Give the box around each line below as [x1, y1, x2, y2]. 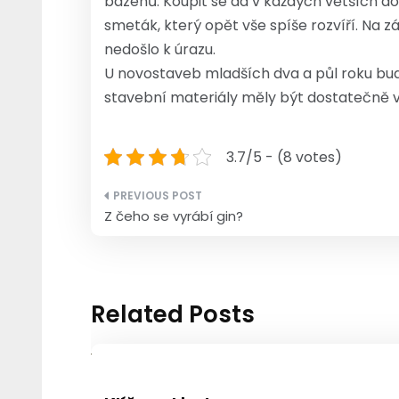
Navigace [103, 185, 217, 218]
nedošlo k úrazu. [104, 38, 216, 60]
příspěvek [103, 249, 221, 282]
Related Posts [91, 297, 255, 330]
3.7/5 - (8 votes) [226, 146, 342, 167]
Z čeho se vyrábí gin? [104, 206, 243, 225]
